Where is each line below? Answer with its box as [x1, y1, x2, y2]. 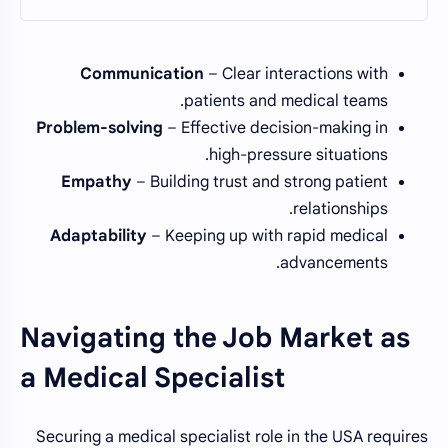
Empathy [61, 172, 132, 193]
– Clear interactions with [204, 64, 388, 85]
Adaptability [50, 226, 147, 247]
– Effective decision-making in [163, 118, 388, 139]
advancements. [280, 253, 388, 274]
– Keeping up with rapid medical [147, 226, 388, 247]
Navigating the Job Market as [20, 321, 410, 356]
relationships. [293, 199, 388, 220]
